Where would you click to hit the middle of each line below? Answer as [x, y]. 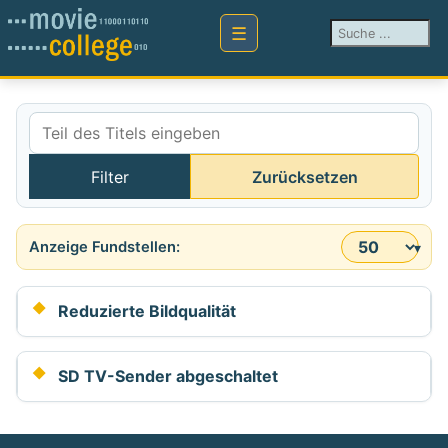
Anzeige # [66, 257]
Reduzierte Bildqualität [147, 311]
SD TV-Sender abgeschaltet [168, 376]
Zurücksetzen [304, 176]
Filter [109, 176]
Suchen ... [366, 31]
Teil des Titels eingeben [117, 166]
